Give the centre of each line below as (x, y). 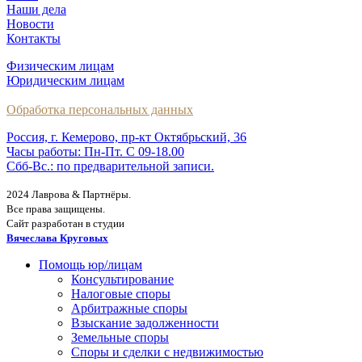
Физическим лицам (60, 66)
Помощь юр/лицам (90, 265)
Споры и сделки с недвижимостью (167, 352)
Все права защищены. (56, 209)
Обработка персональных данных (100, 110)
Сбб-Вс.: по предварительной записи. (110, 166)
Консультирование (122, 280)
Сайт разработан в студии (65, 224)
